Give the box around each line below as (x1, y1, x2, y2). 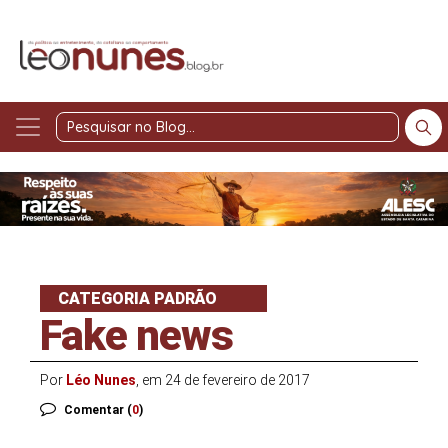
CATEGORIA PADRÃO (58, 288, 217, 308)
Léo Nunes (66, 371, 136, 388)
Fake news (40, 310, 233, 360)
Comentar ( (64, 402, 132, 417)
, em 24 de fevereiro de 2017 (136, 371, 310, 388)
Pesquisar (250, 129, 316, 146)
